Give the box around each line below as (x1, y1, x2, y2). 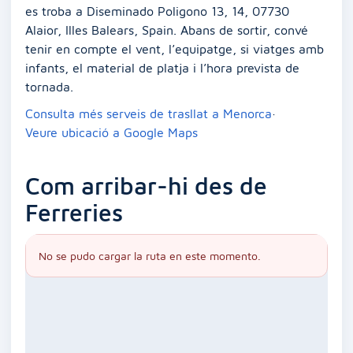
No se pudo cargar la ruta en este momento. (39, 248, 261, 262)
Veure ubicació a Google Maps (25, 124, 198, 139)
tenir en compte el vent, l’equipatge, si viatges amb (25, 41, 324, 56)
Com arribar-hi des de (25, 171, 267, 199)
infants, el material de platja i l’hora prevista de (25, 60, 299, 75)
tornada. (25, 79, 73, 94)
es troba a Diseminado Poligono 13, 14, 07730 (25, 3, 289, 18)
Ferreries (25, 198, 123, 226)
